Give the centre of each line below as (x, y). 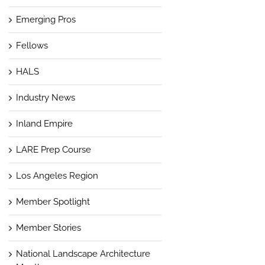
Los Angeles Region (57, 175)
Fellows (32, 45)
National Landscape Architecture (83, 253)
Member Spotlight (53, 201)
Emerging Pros (46, 19)
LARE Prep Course (53, 149)
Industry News (45, 97)
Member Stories (48, 227)
